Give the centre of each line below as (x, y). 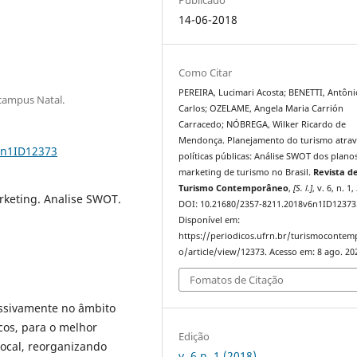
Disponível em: (210, 220)
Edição (194, 337)
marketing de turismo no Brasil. (246, 172)
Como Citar (206, 72)
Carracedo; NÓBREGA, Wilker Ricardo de (263, 124)
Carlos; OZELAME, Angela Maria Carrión (261, 108)
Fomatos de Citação (237, 280)
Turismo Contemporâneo (234, 188)
